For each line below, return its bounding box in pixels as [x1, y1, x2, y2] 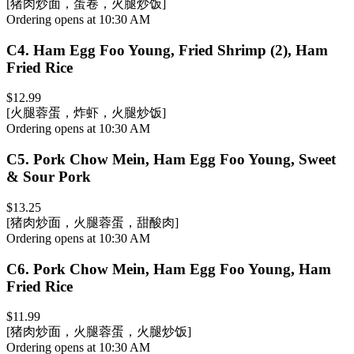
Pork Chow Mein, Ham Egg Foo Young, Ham [33, 260, 331, 277]
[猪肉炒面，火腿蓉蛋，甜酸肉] [6, 215, 179, 229]
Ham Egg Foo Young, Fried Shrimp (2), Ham [33, 41, 328, 58]
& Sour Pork [6, 168, 91, 186]
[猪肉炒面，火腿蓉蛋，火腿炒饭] [6, 325, 191, 339]
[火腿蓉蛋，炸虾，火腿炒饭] [6, 106, 166, 120]
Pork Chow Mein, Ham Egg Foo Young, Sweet [33, 151, 336, 168]
